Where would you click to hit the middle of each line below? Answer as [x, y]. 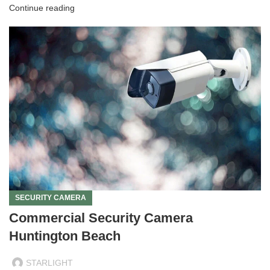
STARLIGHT [49, 262]
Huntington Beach [65, 236]
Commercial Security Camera [101, 218]
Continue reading [42, 8]
